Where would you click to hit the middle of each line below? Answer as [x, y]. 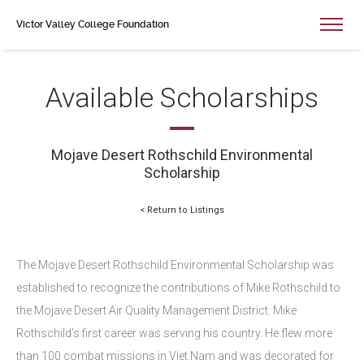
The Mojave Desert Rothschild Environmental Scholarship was [175, 265]
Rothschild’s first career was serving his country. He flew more [174, 333]
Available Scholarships [182, 97]
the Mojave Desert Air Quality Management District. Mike [156, 310]
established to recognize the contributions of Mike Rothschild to [178, 288]
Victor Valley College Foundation [93, 24]
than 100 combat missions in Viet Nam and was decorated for [175, 356]
